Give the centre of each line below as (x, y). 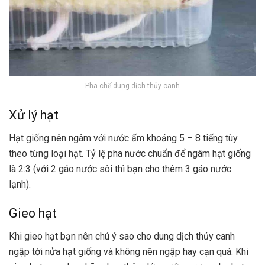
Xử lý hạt (34, 115)
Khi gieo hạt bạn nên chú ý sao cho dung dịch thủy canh (122, 237)
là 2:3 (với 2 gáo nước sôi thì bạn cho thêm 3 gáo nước (120, 169)
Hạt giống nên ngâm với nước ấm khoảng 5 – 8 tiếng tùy (123, 138)
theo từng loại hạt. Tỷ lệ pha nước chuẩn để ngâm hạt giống (130, 153)
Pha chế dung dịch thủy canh (132, 86)
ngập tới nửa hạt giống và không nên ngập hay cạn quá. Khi (129, 252)
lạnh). (21, 184)
